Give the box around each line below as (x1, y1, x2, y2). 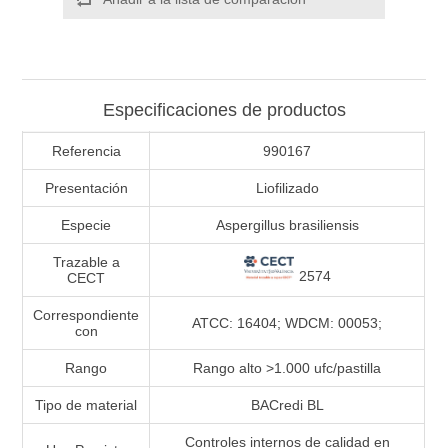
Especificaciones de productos (102, 100, 346, 121)
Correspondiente (33, 307, 140, 324)
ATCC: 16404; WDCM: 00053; (192, 315, 383, 332)
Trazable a (52, 254, 120, 271)
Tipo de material (35, 397, 138, 414)
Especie (61, 217, 112, 234)
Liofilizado (255, 180, 319, 197)
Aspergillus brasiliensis (215, 217, 359, 234)
